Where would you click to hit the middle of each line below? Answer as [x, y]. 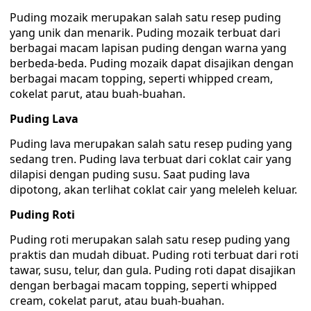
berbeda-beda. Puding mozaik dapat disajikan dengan [152, 63]
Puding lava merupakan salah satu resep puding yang [151, 144]
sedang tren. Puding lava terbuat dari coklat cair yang [151, 159]
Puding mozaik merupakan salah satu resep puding [145, 17]
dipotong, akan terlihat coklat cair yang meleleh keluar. [153, 190]
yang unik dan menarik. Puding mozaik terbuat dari [145, 33]
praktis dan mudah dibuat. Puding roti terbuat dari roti [154, 255]
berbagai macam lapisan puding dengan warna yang [148, 48]
